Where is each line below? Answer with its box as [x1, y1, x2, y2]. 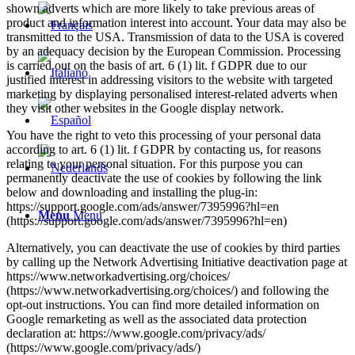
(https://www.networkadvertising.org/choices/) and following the [6, 283, 329, 297]
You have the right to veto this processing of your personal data [6, 128, 321, 142]
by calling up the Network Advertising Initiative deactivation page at [6, 254, 347, 269]
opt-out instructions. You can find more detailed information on [6, 297, 319, 311]
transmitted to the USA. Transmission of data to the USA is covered [6, 29, 344, 44]
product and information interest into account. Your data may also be [6, 15, 346, 29]
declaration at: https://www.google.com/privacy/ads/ [6, 326, 265, 340]
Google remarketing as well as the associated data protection [6, 311, 307, 326]
